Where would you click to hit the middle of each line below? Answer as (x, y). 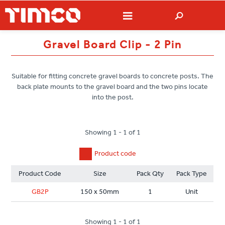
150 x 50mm (100, 192)
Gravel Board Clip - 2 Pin (113, 45)
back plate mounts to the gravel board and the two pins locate (113, 87)
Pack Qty (150, 174)
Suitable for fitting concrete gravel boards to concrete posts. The (113, 76)
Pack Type (192, 174)
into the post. (113, 97)
